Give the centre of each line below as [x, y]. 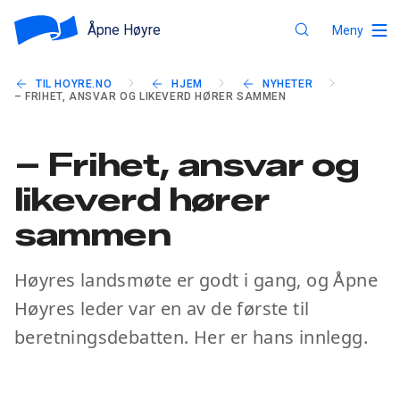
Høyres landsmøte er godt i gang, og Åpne [196, 279]
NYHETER [288, 84]
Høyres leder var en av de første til [162, 308]
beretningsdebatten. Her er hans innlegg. [191, 337]
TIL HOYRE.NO [74, 84]
